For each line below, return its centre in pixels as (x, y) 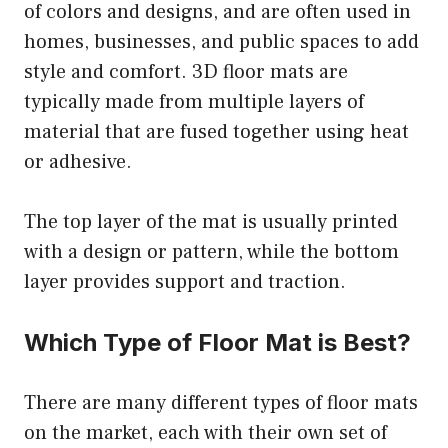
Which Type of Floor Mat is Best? (217, 342)
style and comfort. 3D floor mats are (186, 71)
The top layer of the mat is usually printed (211, 221)
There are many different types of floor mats (221, 402)
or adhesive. (78, 161)
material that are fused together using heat (216, 131)
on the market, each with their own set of (205, 432)
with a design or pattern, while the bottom (211, 251)
